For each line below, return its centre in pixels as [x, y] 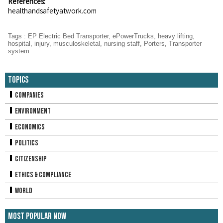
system [19, 51]
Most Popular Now [37, 216]
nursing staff [122, 44]
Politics [26, 143]
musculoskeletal [77, 44]
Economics [29, 127]
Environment [32, 111]
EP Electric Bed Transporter [68, 36]
